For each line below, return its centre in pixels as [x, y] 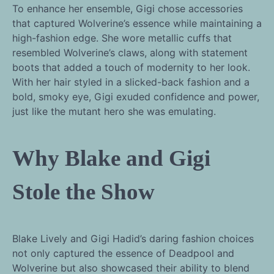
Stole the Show [83, 191]
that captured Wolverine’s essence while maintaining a [137, 23]
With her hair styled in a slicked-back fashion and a [131, 82]
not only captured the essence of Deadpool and [123, 253]
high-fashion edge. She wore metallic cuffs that [122, 38]
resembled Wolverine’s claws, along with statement [130, 52]
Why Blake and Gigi [111, 158]
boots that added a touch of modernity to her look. [131, 67]
